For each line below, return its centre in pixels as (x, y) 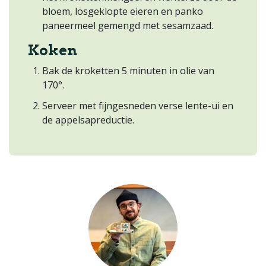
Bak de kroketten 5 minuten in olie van (128, 70)
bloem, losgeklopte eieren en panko (123, 11)
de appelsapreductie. (88, 120)
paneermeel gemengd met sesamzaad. (128, 25)
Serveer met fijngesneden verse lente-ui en (138, 105)
